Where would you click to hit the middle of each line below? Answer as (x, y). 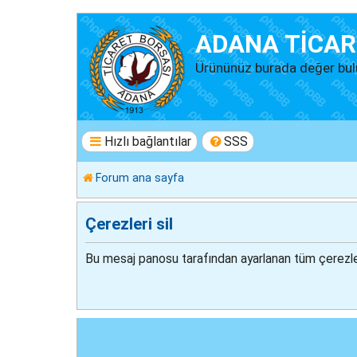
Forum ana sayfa (140, 178)
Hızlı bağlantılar (147, 141)
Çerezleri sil (129, 224)
